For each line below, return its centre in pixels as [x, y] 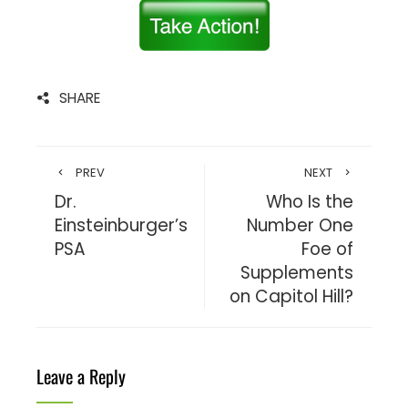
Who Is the [310, 201]
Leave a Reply [81, 376]
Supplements [297, 272]
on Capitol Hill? [291, 296]
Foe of [327, 249]
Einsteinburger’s [121, 225]
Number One [300, 225]
